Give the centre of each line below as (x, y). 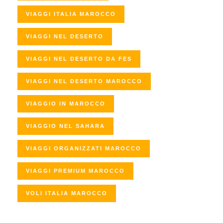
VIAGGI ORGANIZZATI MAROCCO (84, 149)
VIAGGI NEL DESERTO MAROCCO (84, 81)
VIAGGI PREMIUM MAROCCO (75, 171)
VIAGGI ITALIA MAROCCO (71, 14)
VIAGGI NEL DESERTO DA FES (79, 59)
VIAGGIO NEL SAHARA (65, 126)
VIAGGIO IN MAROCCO (66, 104)
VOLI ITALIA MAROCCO (67, 193)
